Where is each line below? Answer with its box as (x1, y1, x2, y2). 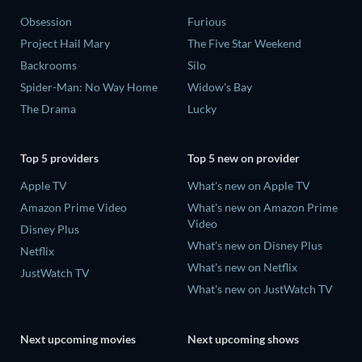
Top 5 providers (20, 151, 99, 166)
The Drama (20, 101, 76, 116)
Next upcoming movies (20, 331, 136, 346)
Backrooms (20, 57, 77, 72)
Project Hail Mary (20, 36, 110, 50)
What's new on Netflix (187, 260, 297, 275)
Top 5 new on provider (187, 151, 300, 166)
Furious (187, 14, 226, 28)
